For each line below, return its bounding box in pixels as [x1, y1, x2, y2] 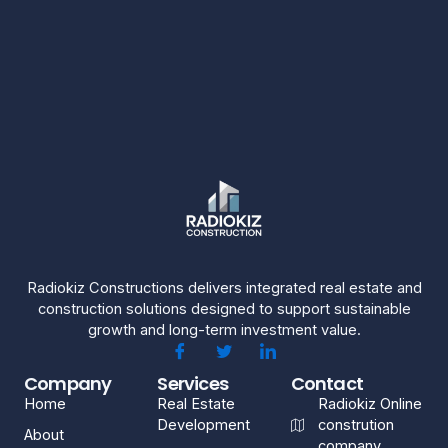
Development [157, 416, 251, 434]
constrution [318, 416, 395, 434]
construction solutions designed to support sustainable [37, 300, 411, 318]
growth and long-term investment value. [87, 321, 361, 339]
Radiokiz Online [318, 395, 423, 413]
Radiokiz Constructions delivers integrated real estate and [26, 279, 422, 297]
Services [157, 371, 228, 396]
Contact [290, 371, 364, 396]
